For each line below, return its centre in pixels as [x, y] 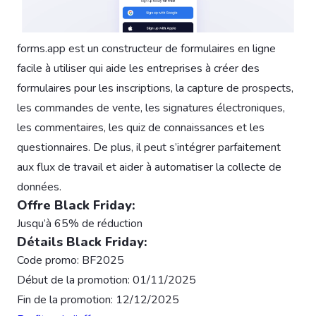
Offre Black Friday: [76, 205]
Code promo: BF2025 [71, 260]
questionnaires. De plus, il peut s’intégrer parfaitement [149, 147]
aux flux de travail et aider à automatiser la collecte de [149, 167]
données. [39, 187]
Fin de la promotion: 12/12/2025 [98, 299]
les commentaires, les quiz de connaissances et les [141, 127]
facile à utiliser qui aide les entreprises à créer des [138, 68]
